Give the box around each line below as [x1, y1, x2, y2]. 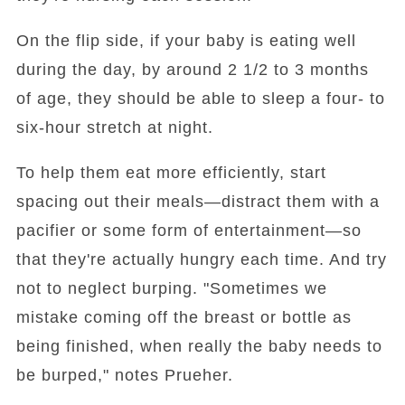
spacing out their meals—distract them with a [15, 193, 380, 212]
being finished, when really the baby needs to [15, 337, 382, 356]
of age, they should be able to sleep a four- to [15, 89, 385, 108]
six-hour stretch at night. [15, 118, 213, 137]
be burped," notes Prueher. [15, 366, 233, 385]
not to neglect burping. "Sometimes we [15, 279, 327, 298]
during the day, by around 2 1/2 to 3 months [15, 61, 369, 80]
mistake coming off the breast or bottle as [15, 308, 352, 327]
